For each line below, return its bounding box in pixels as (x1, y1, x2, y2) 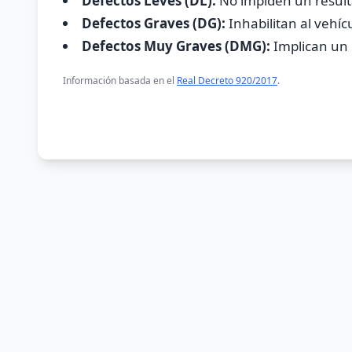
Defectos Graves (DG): (82, 14, 225, 32)
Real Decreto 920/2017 (177, 74, 277, 87)
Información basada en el (63, 74, 177, 87)
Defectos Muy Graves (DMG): (82, 37, 270, 55)
